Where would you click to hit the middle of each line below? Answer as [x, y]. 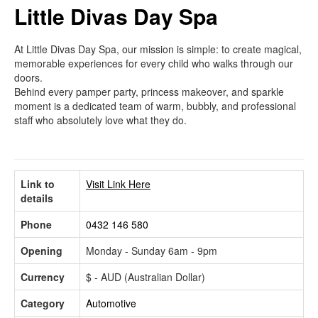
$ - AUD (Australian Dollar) [146, 276]
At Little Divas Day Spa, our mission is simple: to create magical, [158, 49]
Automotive [111, 303]
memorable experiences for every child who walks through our [154, 63]
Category [43, 303]
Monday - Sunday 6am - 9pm [152, 250]
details [37, 198]
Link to [38, 183]
